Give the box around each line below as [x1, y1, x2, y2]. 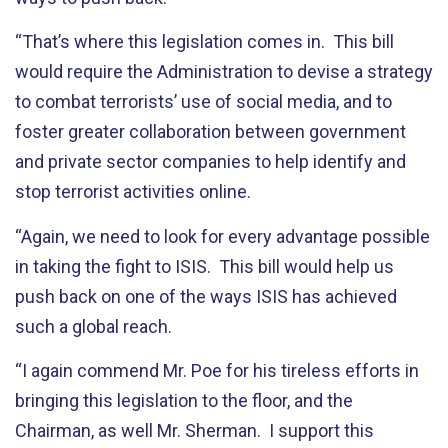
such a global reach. [15, 315, 176, 337]
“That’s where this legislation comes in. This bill [15, 31, 394, 52]
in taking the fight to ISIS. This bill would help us [15, 255, 394, 277]
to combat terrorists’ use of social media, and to [15, 91, 392, 112]
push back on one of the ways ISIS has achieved [15, 285, 397, 307]
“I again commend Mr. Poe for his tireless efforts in [15, 360, 419, 381]
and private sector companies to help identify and [15, 151, 406, 172]
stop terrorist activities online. [15, 181, 251, 202]
